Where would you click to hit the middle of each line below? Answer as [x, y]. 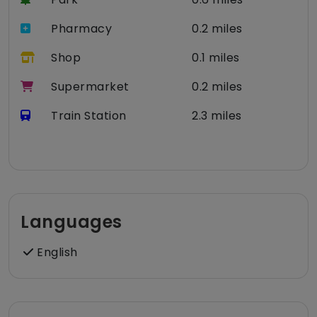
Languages [71, 222]
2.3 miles [217, 116]
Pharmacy [81, 29]
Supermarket [90, 87]
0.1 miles [216, 58]
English [56, 253]
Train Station [89, 116]
